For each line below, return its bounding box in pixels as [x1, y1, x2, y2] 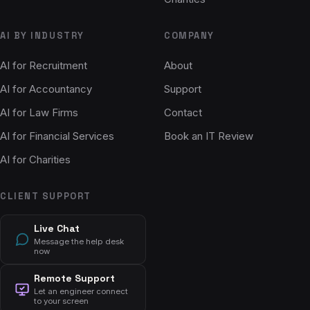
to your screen [34, 295, 89, 306]
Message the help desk [34, 236, 124, 246]
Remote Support [34, 271, 115, 284]
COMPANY [164, 29, 215, 42]
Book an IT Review [164, 129, 253, 143]
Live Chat [34, 221, 80, 235]
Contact [164, 105, 202, 119]
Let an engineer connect [34, 286, 128, 296]
